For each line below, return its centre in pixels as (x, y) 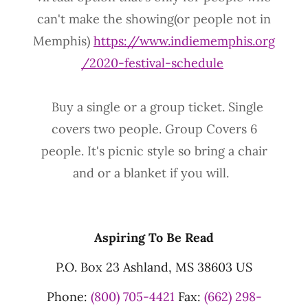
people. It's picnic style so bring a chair (154, 151)
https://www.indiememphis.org (184, 41)
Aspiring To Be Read (154, 238)
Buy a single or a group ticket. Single (154, 107)
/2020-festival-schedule (152, 63)
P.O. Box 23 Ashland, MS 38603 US (154, 267)
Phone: (68, 297)
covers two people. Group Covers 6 (154, 129)
